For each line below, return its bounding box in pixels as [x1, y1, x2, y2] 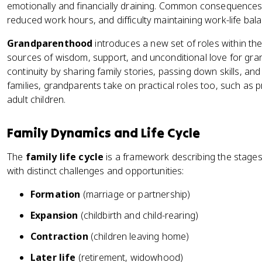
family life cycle [25, 150, 104, 163]
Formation [30, 188, 81, 201]
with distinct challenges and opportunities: [7, 164, 184, 177]
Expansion [30, 209, 78, 222]
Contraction [30, 230, 88, 243]
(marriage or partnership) [80, 188, 191, 201]
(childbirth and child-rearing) [78, 209, 199, 222]
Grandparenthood [7, 37, 93, 50]
